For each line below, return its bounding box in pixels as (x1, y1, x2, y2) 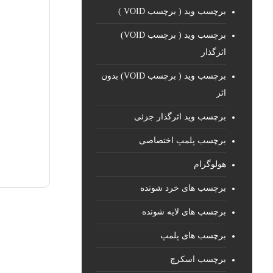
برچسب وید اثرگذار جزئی (134, 112, 227, 121)
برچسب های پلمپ (160, 231, 227, 240)
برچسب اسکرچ (170, 255, 227, 264)
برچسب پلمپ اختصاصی (139, 136, 227, 145)
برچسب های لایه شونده (142, 207, 227, 216)
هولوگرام (194, 160, 227, 169)
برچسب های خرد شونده (140, 183, 227, 193)
